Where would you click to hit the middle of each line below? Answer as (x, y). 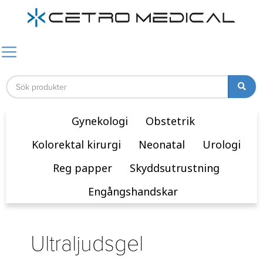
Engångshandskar (133, 192)
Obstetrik (170, 121)
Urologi (221, 145)
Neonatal (161, 145)
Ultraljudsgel (87, 242)
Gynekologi (100, 121)
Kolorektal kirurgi (76, 145)
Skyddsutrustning (174, 168)
